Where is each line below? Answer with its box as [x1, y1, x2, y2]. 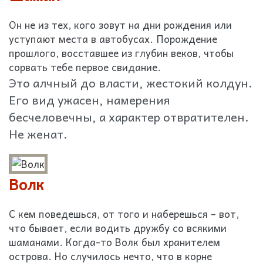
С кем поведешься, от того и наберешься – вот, [9, 205, 239, 222]
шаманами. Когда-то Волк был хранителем [9, 234, 220, 250]
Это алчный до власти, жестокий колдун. [9, 73, 252, 92]
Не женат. [9, 124, 68, 143]
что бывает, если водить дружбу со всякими [9, 220, 227, 236]
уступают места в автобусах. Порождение [9, 31, 217, 47]
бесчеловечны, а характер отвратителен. [9, 107, 249, 126]
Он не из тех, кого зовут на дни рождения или [9, 16, 232, 33]
